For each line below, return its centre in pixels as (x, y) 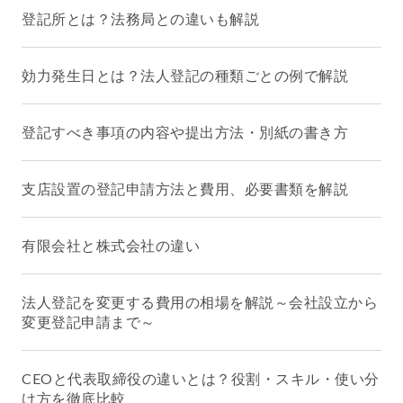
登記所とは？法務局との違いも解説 (140, 19)
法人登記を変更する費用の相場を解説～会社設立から (200, 302)
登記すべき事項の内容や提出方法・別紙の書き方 (185, 132)
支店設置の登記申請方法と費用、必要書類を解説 (185, 189)
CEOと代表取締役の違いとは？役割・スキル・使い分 (201, 379)
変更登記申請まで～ (89, 322)
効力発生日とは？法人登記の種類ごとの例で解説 (185, 76)
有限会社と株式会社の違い (111, 246)
